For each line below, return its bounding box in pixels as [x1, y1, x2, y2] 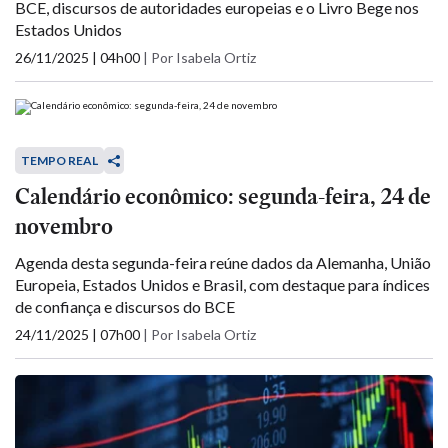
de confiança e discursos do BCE [15, 297, 235, 316]
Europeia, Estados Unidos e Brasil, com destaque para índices [15, 275, 430, 294]
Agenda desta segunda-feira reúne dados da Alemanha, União [15, 253, 431, 272]
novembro [15, 211, 113, 242]
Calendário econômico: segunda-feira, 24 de [15, 181, 431, 212]
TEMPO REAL [21, 153, 98, 168]
